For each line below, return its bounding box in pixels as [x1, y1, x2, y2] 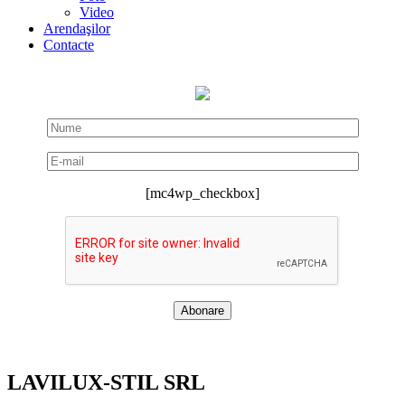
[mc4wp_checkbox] [146, 185, 259, 201]
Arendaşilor [43, 21, 110, 36]
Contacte [43, 37, 94, 52]
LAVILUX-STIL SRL [7, 370, 205, 394]
